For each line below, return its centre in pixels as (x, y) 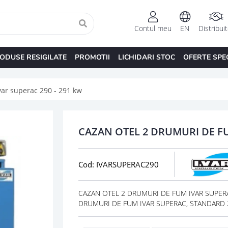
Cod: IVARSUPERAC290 (118, 164)
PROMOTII (92, 57)
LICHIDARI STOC (146, 57)
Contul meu (153, 28)
